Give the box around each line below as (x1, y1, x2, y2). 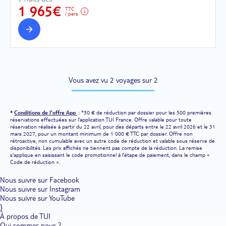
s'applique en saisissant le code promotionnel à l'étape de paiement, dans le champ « (10, 151, 210, 159)
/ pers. (65, 10, 79, 17)
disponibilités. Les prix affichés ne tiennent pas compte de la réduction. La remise (10, 144, 202, 152)
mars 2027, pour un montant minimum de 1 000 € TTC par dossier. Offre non (10, 130, 193, 138)
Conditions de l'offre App (14, 109, 77, 117)
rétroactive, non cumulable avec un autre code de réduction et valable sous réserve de (10, 137, 215, 145)
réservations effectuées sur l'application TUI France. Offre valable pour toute (10, 116, 192, 124)
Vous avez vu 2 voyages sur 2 (68, 76, 158, 85)
